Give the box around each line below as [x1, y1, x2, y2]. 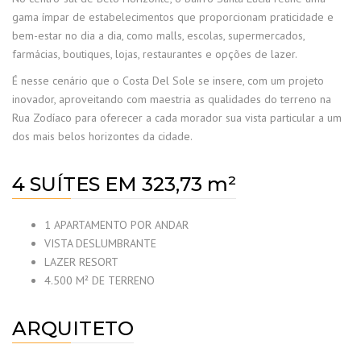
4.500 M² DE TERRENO [44, 273, 155, 288]
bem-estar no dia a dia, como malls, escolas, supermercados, [12, 28, 305, 44]
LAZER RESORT [44, 255, 118, 270]
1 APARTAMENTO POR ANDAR [44, 218, 189, 233]
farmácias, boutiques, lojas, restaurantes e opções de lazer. [12, 47, 297, 62]
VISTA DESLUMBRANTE [44, 236, 156, 251]
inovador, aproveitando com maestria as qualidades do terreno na [12, 92, 331, 107]
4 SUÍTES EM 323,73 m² [12, 172, 236, 197]
